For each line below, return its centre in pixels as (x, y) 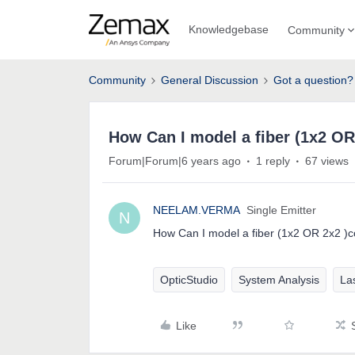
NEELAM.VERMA (197, 210)
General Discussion (210, 80)
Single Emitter (281, 210)
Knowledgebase (228, 29)
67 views (327, 161)
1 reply (273, 161)
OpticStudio (189, 280)
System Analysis (279, 280)
